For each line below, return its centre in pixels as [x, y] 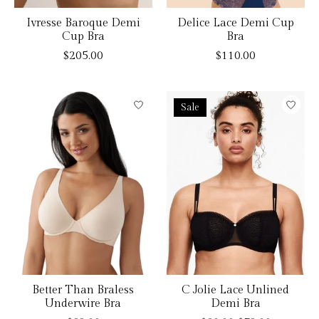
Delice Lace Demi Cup [235, 23]
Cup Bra [83, 37]
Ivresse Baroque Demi [83, 23]
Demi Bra [235, 304]
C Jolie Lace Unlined [236, 290]
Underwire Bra [83, 304]
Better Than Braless [83, 290]
